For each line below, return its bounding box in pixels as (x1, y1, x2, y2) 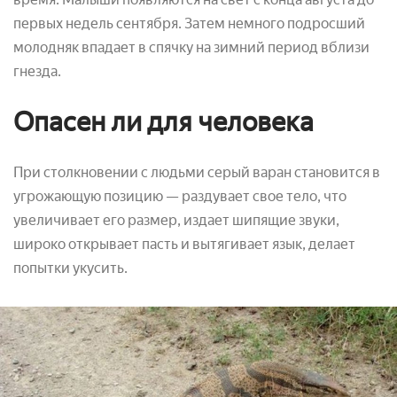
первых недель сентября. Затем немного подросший (13, 14, 365, 32)
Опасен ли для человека (13, 105, 314, 138)
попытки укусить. (13, 259, 128, 276)
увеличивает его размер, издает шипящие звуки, (13, 211, 339, 229)
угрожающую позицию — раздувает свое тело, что (13, 187, 346, 205)
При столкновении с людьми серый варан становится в (13, 163, 380, 181)
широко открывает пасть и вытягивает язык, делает (13, 235, 355, 253)
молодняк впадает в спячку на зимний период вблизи (13, 38, 370, 56)
